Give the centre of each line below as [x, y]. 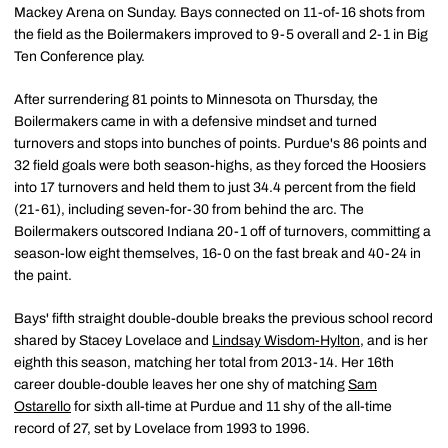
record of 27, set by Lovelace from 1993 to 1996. [162, 429]
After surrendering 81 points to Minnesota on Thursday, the [196, 100]
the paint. [43, 276]
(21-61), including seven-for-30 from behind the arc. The [189, 210]
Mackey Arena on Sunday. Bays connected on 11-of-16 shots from [219, 13]
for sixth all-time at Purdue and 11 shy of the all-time [231, 407]
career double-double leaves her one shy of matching [181, 385]
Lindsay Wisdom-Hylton [286, 341]
